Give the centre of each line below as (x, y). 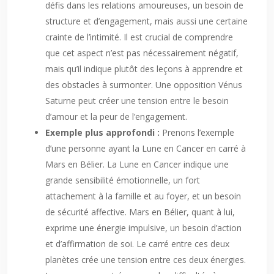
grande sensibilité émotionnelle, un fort (123, 180)
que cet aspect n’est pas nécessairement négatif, (142, 53)
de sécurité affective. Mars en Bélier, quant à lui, (140, 212)
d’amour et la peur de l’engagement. (116, 117)
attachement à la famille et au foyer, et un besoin (143, 196)
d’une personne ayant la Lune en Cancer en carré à (146, 148)
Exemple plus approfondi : (104, 132)
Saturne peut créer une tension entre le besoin (137, 101)
